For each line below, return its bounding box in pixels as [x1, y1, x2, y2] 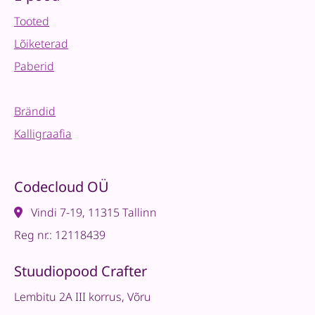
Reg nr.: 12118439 [14, 227, 105, 243]
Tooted [14, 13, 49, 29]
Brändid [14, 103, 56, 119]
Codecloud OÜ [14, 177, 109, 196]
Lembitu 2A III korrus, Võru [14, 289, 151, 304]
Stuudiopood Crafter [14, 262, 147, 281]
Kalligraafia [14, 126, 72, 141]
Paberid [14, 58, 54, 74]
